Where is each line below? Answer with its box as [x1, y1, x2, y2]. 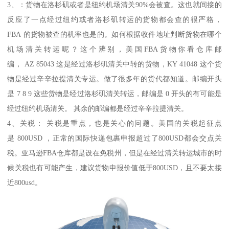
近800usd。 [7, 178, 42, 187]
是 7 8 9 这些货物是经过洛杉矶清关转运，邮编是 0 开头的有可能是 [7, 89, 222, 98]
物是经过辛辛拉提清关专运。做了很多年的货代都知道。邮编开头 [7, 74, 222, 83]
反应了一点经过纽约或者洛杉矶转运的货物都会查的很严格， [7, 15, 222, 24]
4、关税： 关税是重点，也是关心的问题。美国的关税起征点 [7, 119, 222, 127]
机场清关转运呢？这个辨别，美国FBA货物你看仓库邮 [7, 44, 222, 53]
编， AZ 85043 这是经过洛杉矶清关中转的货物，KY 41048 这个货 [7, 59, 222, 68]
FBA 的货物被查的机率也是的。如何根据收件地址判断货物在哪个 [7, 30, 222, 38]
